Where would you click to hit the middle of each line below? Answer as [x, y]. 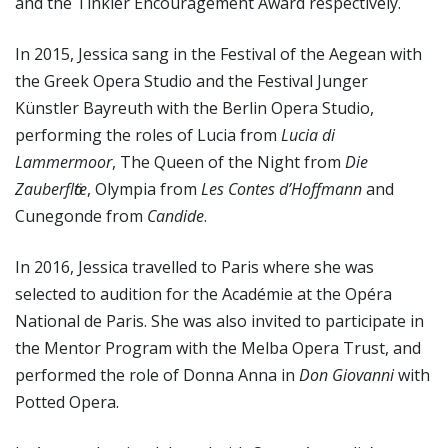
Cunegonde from [81, 215]
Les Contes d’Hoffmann [281, 188]
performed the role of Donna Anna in [157, 374]
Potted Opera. [67, 401]
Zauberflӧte [51, 188]
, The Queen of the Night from [228, 161]
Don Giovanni [346, 374]
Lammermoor [63, 161]
